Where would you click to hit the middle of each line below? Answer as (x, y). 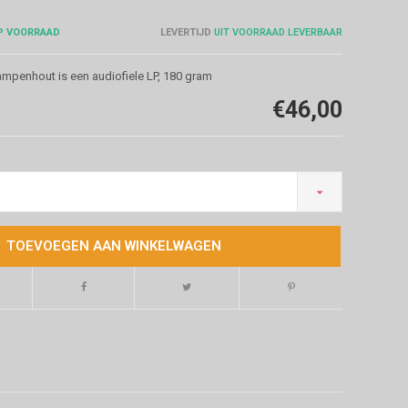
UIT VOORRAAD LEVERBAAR (276, 32)
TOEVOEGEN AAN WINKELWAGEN (113, 245)
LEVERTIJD (185, 32)
